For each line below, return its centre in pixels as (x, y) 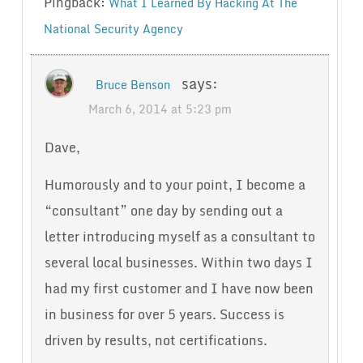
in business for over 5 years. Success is (164, 315)
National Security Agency (113, 29)
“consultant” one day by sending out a (163, 211)
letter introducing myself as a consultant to (179, 237)
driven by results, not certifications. (156, 341)
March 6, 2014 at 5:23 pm (160, 109)
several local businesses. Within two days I (178, 263)
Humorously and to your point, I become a (175, 185)
